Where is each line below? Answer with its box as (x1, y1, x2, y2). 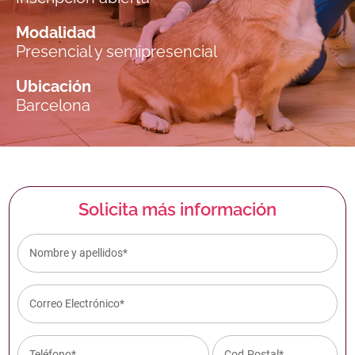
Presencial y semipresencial (16, 42, 217, 61)
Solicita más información (78, 199, 277, 219)
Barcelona (16, 96, 90, 115)
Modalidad (16, 23, 96, 42)
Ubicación (16, 77, 91, 96)
